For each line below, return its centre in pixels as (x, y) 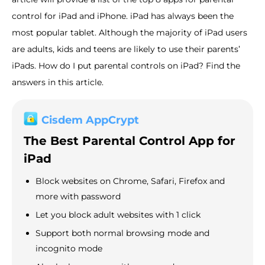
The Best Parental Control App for (130, 141)
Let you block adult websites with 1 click (118, 215)
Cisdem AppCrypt (90, 120)
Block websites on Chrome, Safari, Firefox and (130, 181)
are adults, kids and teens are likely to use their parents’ (126, 49)
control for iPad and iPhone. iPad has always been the (123, 16)
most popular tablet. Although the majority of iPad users (130, 33)
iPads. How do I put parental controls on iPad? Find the (126, 66)
